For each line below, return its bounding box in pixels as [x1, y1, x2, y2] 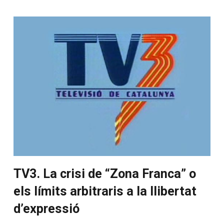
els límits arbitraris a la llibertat [13, 184, 196, 199]
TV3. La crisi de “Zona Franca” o [13, 166, 196, 181]
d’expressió [13, 201, 79, 216]
